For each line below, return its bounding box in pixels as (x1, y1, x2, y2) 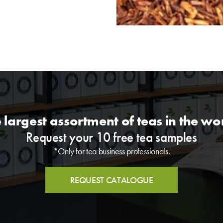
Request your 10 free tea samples (26, 128, 197, 146)
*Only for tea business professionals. (53, 145, 170, 157)
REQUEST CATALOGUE (70, 174, 153, 186)
